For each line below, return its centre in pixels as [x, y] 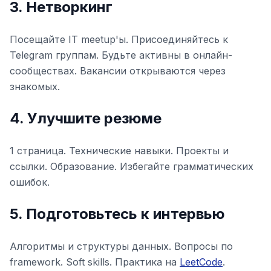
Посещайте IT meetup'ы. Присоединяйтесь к [119, 39]
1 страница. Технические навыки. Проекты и [119, 151]
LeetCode [201, 262]
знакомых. [35, 87]
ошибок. [30, 182]
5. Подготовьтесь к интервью [117, 214]
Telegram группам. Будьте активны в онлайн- [121, 55]
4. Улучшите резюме [86, 118]
